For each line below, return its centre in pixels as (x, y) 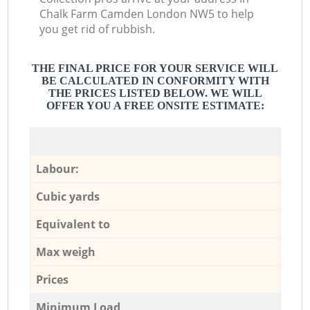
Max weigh (65, 252)
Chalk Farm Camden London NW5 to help (147, 14)
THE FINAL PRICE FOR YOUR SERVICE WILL (155, 69)
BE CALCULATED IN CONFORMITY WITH (155, 81)
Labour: (57, 168)
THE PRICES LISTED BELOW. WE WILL (155, 93)
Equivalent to (73, 224)
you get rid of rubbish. (98, 29)
